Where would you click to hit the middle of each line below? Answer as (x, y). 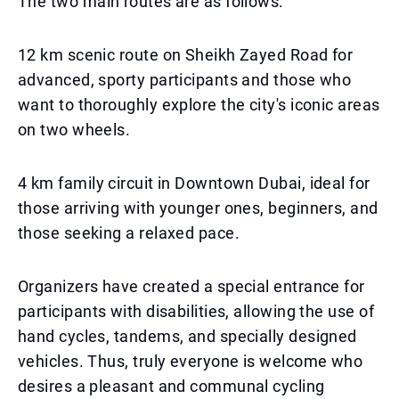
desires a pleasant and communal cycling (171, 386)
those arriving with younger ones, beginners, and (198, 208)
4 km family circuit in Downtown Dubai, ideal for (194, 183)
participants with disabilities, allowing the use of (196, 311)
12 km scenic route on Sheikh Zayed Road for (186, 55)
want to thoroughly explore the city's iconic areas (199, 105)
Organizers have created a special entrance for (191, 286)
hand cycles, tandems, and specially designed (187, 336)
